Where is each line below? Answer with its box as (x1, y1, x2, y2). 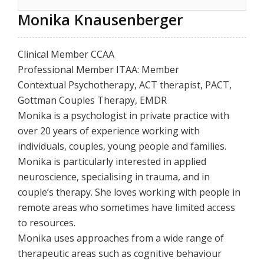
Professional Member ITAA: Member (18, 63, 179, 76)
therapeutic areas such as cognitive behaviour (18, 247, 222, 260)
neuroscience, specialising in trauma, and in (18, 170, 210, 183)
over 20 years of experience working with (18, 124, 200, 137)
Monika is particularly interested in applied (18, 155, 206, 168)
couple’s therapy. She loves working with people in (18, 186, 240, 199)
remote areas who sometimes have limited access (18, 201, 235, 214)
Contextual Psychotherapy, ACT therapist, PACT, (18, 78, 232, 91)
